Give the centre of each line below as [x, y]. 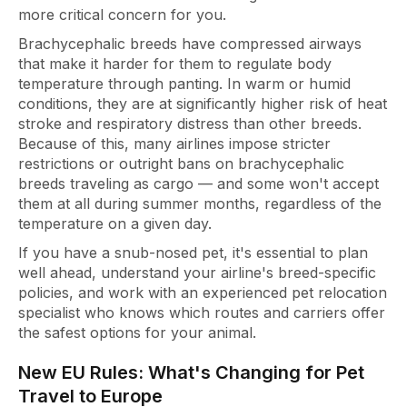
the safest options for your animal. [137, 332]
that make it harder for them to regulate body [175, 63]
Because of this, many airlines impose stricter [174, 143]
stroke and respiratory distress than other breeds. [190, 123]
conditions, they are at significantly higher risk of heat [203, 103]
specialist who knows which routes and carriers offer [202, 312]
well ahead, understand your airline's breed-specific [197, 272]
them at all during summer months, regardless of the [200, 203]
